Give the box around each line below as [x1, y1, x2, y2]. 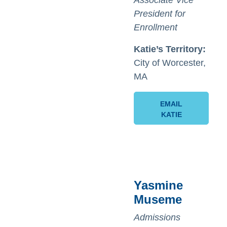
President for [134, 9, 185, 19]
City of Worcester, [134, 58, 206, 68]
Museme [134, 193, 182, 206]
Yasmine [134, 178, 183, 192]
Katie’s [134, 44, 163, 54]
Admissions [134, 212, 180, 222]
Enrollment [134, 22, 177, 32]
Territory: [166, 44, 206, 54]
